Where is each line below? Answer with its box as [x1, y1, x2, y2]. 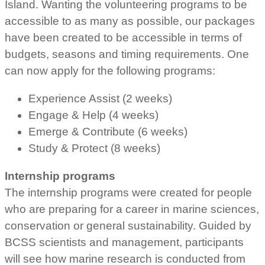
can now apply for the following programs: [5, 64, 215, 77]
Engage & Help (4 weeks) [28, 108, 159, 121]
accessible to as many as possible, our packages [5, 14, 255, 27]
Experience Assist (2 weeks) [28, 92, 172, 105]
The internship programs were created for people [5, 186, 252, 199]
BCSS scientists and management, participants [5, 235, 244, 248]
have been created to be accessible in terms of [5, 31, 242, 44]
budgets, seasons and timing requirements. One [5, 47, 249, 60]
